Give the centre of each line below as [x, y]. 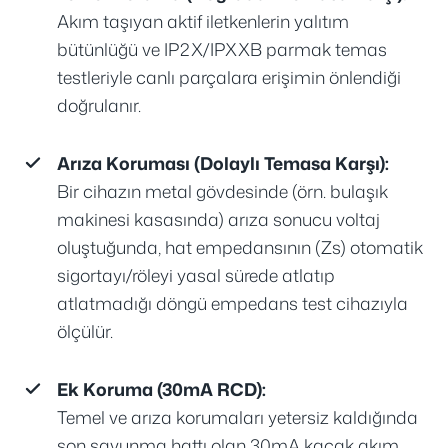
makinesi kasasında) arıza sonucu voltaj [218, 220]
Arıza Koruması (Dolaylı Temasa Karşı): [222, 164]
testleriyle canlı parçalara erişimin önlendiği [228, 78]
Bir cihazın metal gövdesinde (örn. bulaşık [222, 192]
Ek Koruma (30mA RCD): [161, 390]
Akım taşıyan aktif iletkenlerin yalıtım [202, 22]
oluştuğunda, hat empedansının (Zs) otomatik [239, 248]
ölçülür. [84, 332]
